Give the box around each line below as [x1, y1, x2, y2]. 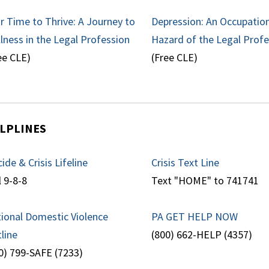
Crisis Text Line [151, 156, 220, 170]
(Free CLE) [151, 50, 198, 65]
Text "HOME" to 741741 [151, 174, 259, 188]
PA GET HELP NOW [151, 210, 238, 224]
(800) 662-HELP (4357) [151, 228, 253, 242]
